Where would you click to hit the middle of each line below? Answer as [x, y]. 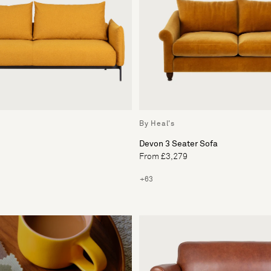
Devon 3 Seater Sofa [178, 144]
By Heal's [157, 124]
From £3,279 [163, 156]
